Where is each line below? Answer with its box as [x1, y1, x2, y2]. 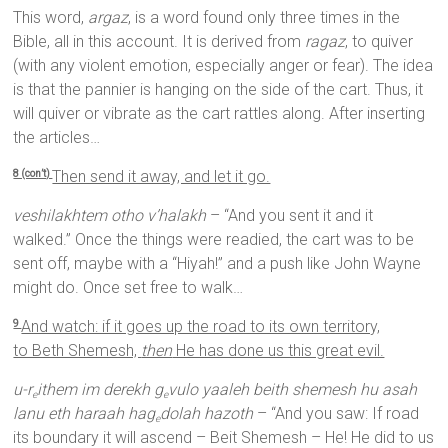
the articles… [13, 128, 101, 148]
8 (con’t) [13, 167, 53, 179]
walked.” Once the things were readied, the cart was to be [13, 230, 415, 250]
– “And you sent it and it [206, 206, 374, 226]
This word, [13, 8, 89, 28]
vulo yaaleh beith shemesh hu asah [168, 380, 418, 400]
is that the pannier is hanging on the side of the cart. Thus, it [13, 80, 424, 100]
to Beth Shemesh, [13, 341, 142, 361]
